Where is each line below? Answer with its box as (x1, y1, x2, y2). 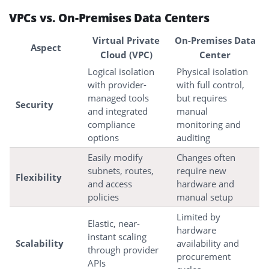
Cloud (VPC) (100, 48, 153, 61)
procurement (177, 250, 231, 262)
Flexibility (16, 171, 62, 183)
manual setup (177, 190, 233, 203)
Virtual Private (92, 34, 160, 46)
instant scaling (88, 230, 147, 243)
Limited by (177, 210, 220, 223)
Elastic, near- (88, 217, 140, 229)
